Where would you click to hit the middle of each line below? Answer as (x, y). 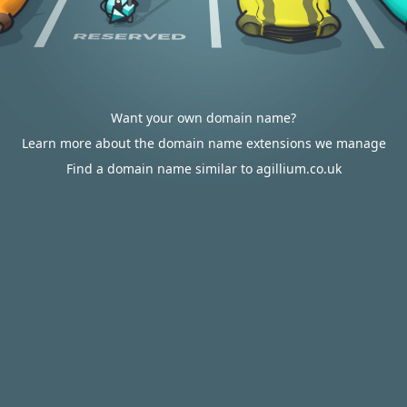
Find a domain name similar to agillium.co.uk (203, 169)
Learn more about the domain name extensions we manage (203, 143)
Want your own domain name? (203, 118)
